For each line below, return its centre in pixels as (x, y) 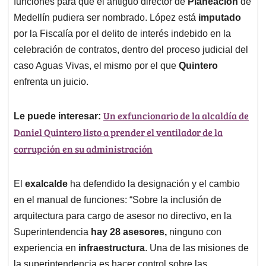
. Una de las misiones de (197, 248)
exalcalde (47, 183)
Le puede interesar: (58, 116)
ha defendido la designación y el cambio (155, 183)
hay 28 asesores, (129, 232)
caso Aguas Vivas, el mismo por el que (96, 65)
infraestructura (112, 248)
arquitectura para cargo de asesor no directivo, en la (123, 216)
